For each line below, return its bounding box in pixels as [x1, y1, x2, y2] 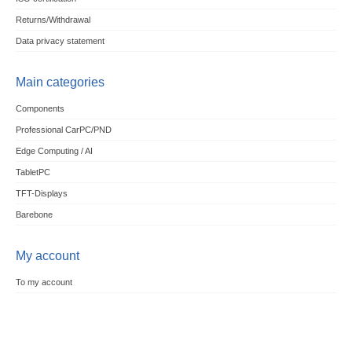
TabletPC [15, 167, 50, 178]
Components [15, 104, 64, 114]
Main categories [15, 75, 104, 90]
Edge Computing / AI [15, 146, 93, 156]
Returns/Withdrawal [15, 15, 90, 25]
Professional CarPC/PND [15, 125, 112, 135]
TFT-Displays [15, 189, 68, 199]
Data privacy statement [15, 36, 104, 46]
